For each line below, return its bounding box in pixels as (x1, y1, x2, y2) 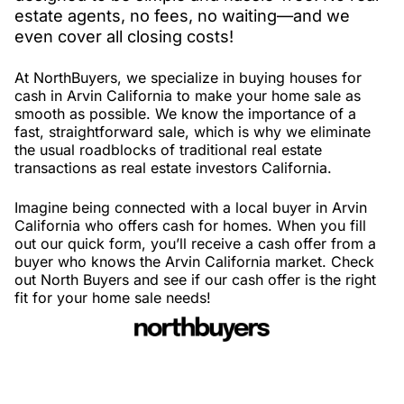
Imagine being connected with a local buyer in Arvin (14, 198, 367, 217)
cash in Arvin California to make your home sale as (14, 87, 361, 106)
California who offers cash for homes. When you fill (14, 216, 366, 235)
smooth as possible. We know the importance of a (14, 105, 356, 124)
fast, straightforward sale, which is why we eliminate (14, 123, 371, 142)
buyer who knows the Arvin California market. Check (14, 252, 374, 271)
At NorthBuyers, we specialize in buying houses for (14, 69, 362, 87)
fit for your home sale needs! (14, 289, 211, 308)
